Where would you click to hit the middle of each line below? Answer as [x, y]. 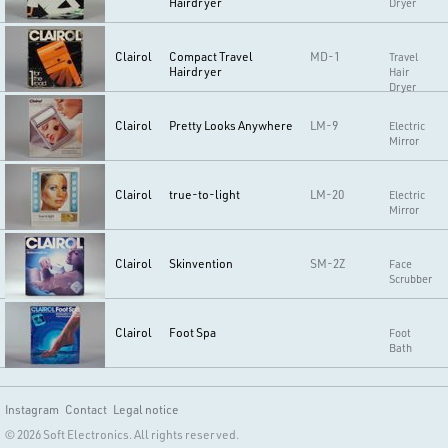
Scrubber [411, 278]
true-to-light [204, 194]
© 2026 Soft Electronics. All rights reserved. [122, 434]
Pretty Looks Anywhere [230, 125]
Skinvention [200, 263]
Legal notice [146, 409]
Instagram [32, 409]
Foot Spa [192, 332]
